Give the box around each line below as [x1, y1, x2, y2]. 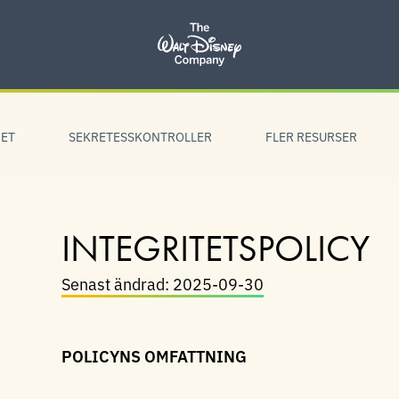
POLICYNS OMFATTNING [61, 344, 247, 367]
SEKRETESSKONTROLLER [69, 127, 212, 145]
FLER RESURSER [265, 127, 357, 145]
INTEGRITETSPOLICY [61, 224, 370, 273]
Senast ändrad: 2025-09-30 [61, 272, 264, 295]
